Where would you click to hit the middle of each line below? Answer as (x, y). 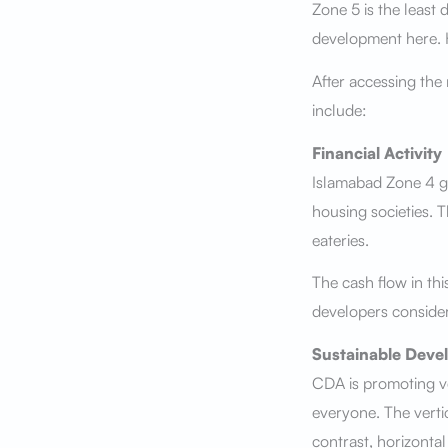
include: (339, 109)
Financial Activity (376, 152)
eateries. (342, 239)
